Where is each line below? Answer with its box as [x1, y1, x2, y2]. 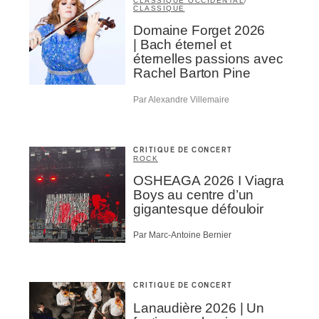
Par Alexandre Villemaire [133, 94, 229, 105]
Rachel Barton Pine [133, 66, 251, 81]
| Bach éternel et [133, 37, 231, 53]
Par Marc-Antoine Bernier [133, 230, 231, 241]
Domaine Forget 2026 [133, 23, 266, 38]
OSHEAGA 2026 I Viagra [133, 172, 284, 188]
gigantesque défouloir [133, 201, 263, 216]
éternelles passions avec [133, 51, 283, 67]
